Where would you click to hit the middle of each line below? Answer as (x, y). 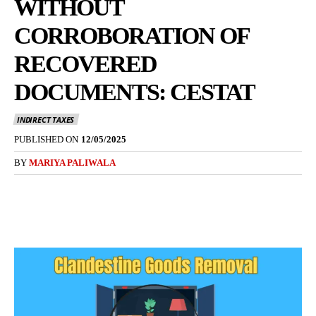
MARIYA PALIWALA (72, 163)
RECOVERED (85, 64)
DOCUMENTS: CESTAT (134, 92)
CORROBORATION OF (132, 36)
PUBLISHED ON (46, 140)
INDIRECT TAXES (46, 120)
